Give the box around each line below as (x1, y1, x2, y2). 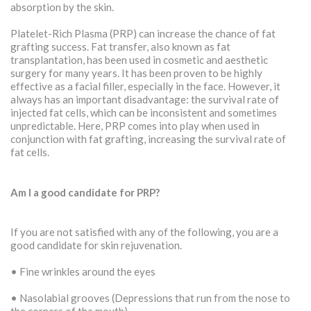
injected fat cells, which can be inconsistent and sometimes (10, 106, 277, 119)
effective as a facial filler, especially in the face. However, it (10, 80, 280, 92)
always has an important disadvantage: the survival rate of (10, 93, 279, 106)
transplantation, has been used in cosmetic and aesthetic (10, 53, 268, 66)
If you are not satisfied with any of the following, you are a (10, 226, 278, 238)
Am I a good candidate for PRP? (10, 186, 160, 199)
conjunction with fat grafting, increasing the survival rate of (10, 133, 286, 145)
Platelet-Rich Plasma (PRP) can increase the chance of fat (10, 27, 276, 40)
